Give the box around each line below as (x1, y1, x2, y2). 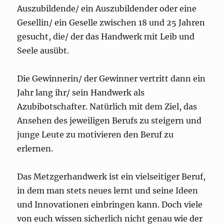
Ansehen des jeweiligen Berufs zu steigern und (17, 115, 202, 125)
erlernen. (17, 143, 53, 153)
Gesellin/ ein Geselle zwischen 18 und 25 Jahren (17, 17, 205, 27)
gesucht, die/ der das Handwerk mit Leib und (17, 31, 195, 41)
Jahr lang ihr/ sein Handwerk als (17, 87, 145, 97)
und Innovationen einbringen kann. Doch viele (17, 199, 203, 209)
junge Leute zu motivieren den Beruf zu (17, 129, 174, 139)
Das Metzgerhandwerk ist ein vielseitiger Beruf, (17, 171, 206, 181)
